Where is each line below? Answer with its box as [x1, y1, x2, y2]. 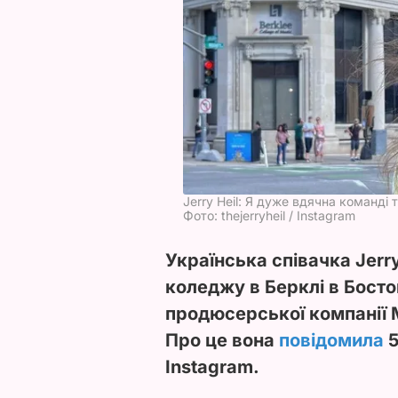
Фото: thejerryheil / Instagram [183, 207, 355, 223]
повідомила [279, 329, 384, 351]
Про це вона [165, 329, 279, 351]
